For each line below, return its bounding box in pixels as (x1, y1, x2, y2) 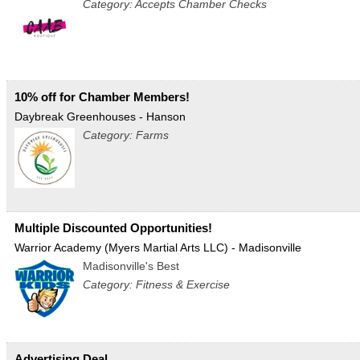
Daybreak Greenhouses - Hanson (14, 110, 186, 124)
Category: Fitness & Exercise (83, 278, 230, 292)
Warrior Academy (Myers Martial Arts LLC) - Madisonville (14, 241, 301, 255)
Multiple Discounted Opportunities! (14, 221, 212, 235)
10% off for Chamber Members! (14, 90, 190, 104)
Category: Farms (83, 129, 169, 142)
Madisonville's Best (83, 260, 179, 273)
